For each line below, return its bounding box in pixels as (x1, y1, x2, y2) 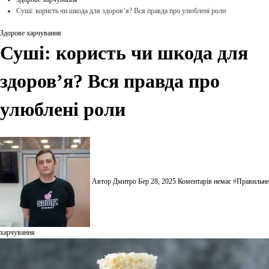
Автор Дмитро (90, 177, 138, 186)
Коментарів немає (178, 177, 233, 186)
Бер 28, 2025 (138, 177, 176, 186)
